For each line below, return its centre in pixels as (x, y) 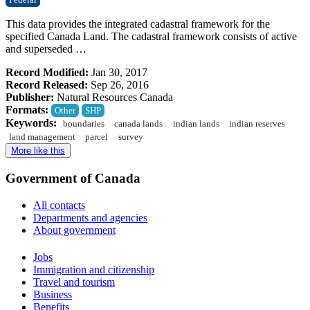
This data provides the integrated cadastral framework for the (138, 24)
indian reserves (257, 124)
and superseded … (46, 48)
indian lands (196, 124)
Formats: (27, 109)
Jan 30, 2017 (118, 72)
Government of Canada (73, 178)
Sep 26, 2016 (118, 84)
